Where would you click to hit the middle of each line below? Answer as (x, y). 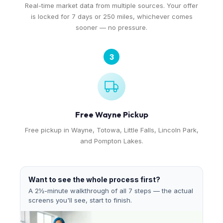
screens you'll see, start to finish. (80, 200)
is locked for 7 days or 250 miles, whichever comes (111, 16)
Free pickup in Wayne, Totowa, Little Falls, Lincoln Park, (111, 130)
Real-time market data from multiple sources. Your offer (111, 5)
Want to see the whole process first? (94, 179)
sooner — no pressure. (111, 27)
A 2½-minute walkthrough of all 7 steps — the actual (111, 191)
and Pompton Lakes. (111, 141)
